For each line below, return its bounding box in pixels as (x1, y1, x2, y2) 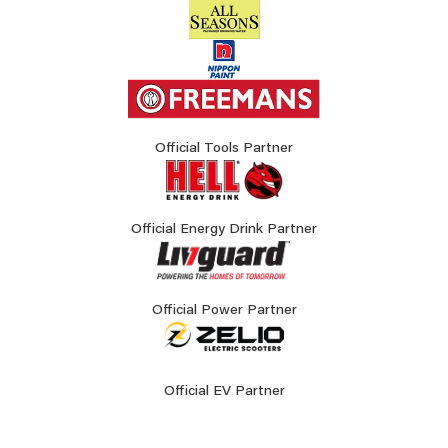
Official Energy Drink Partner (131, 223, 317, 238)
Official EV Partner (163, 385, 285, 400)
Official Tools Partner (155, 142, 293, 157)
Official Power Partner (151, 304, 297, 319)
